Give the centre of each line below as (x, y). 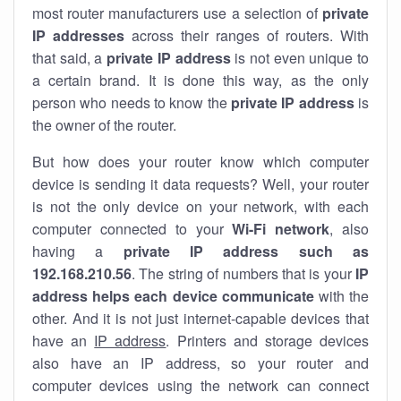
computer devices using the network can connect (200, 385)
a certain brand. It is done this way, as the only (200, 80)
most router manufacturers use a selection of (177, 13)
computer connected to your (132, 229)
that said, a (70, 58)
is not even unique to (300, 58)
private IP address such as (246, 251)
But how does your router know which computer (200, 162)
